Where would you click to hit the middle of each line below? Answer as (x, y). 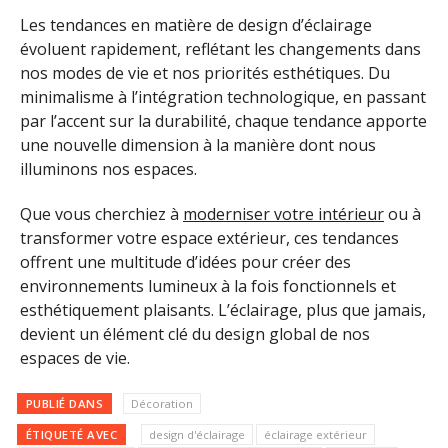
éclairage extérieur (315, 434)
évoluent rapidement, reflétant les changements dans (220, 49)
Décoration (161, 403)
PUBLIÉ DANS (64, 403)
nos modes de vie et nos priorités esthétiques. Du (205, 73)
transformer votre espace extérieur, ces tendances (209, 238)
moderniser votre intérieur (283, 214)
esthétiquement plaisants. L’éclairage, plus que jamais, (223, 310)
